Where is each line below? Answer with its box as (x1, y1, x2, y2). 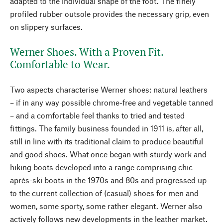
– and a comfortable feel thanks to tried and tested (10, 111, 185, 120)
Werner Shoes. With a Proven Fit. (10, 45, 163, 59)
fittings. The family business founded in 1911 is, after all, (10, 123, 203, 133)
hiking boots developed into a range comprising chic (10, 162, 193, 172)
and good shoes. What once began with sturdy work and (10, 149, 207, 159)
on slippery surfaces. (10, 22, 83, 31)
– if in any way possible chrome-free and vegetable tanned (10, 98, 213, 107)
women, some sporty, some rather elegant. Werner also (10, 201, 203, 211)
